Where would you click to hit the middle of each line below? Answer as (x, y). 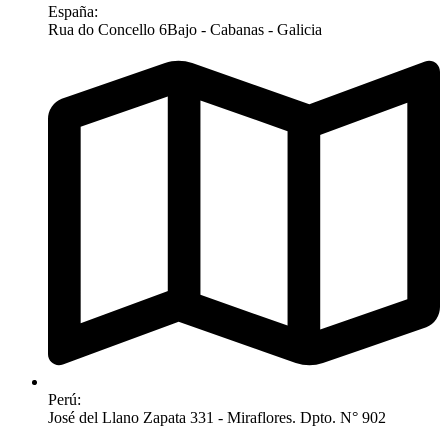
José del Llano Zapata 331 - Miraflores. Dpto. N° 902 (217, 418)
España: (73, 11)
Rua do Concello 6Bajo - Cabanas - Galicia (185, 29)
